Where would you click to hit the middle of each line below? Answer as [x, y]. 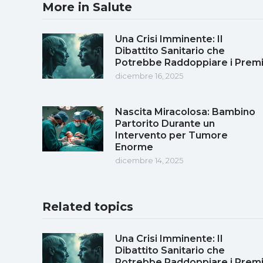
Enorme [134, 147]
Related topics [88, 206]
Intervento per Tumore [171, 135]
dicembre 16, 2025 [149, 75]
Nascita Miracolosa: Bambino [185, 112]
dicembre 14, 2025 [149, 160]
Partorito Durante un [165, 123]
